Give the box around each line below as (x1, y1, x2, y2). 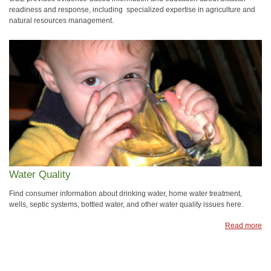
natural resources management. (9, 16, 114, 25)
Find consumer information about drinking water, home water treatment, (9, 189, 242, 198)
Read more (225, 221, 262, 230)
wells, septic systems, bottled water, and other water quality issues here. (9, 200, 243, 209)
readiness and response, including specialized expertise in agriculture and (9, 5, 255, 14)
